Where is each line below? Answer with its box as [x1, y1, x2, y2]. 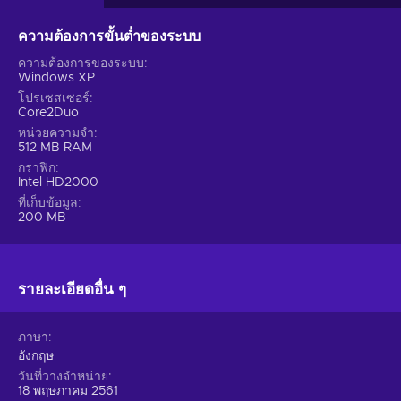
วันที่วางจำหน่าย [18, 370, 108, 383]
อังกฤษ [18, 349, 54, 363]
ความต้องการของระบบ [18, 56, 144, 70]
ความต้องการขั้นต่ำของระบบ [18, 29, 200, 44]
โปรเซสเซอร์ [18, 91, 90, 105]
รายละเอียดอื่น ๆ [18, 281, 126, 297]
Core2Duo [18, 106, 79, 119]
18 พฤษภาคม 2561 [18, 384, 118, 397]
